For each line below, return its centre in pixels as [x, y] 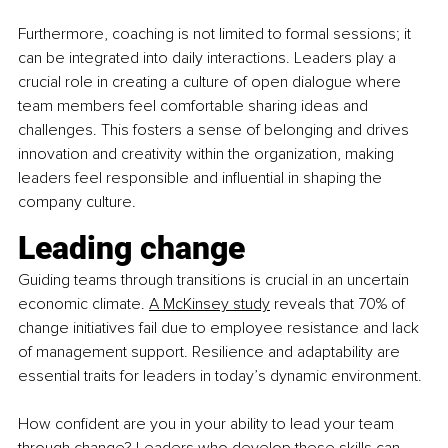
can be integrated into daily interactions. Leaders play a [209, 57]
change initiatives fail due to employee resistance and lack [220, 327]
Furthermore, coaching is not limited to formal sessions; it [216, 33]
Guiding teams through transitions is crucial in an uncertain [215, 279]
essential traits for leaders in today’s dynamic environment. [220, 375]
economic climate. [81, 303]
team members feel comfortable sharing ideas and [195, 105]
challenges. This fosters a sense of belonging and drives [215, 129]
